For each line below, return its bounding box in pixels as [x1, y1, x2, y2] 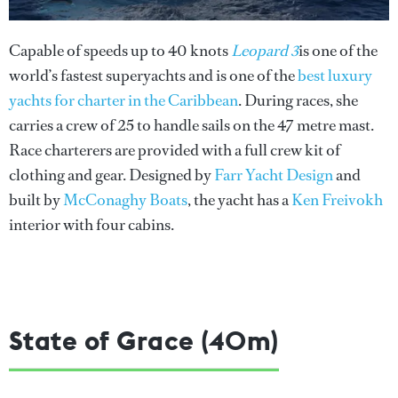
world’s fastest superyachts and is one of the [9, 64, 298, 86]
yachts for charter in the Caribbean [9, 89, 238, 111]
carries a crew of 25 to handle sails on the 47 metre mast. [9, 114, 374, 136]
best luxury [298, 64, 372, 86]
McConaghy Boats [63, 188, 187, 211]
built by [9, 188, 63, 211]
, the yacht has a [187, 188, 291, 211]
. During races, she [238, 89, 358, 111]
